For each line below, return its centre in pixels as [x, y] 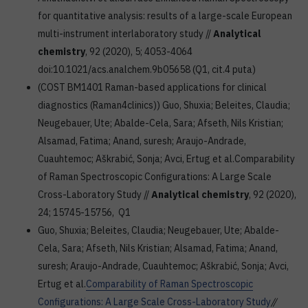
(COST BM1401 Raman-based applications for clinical [152, 87]
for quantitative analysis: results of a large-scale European [165, 16]
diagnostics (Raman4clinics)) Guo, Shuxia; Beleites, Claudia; [164, 105]
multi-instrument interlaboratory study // [125, 34]
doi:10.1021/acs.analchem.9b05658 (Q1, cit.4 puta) [147, 69]
